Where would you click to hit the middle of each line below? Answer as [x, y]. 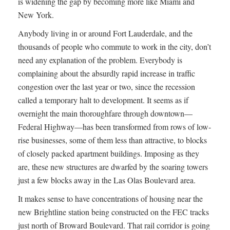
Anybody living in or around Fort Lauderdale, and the [105, 33]
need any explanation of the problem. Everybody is [100, 60]
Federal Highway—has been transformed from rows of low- [114, 126]
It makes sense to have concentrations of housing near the [110, 198]
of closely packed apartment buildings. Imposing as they [109, 153]
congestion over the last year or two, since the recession [107, 86]
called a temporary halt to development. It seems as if [103, 100]
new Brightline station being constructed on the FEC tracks [113, 212]
